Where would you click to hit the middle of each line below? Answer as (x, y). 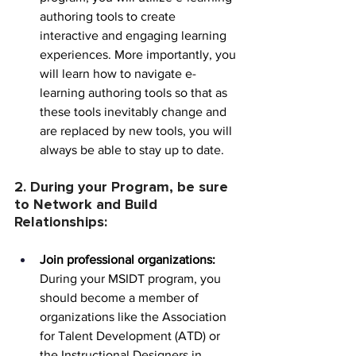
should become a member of (121, 298)
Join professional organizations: (128, 260)
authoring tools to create (109, 17)
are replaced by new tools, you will (137, 131)
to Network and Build (88, 205)
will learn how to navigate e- (118, 74)
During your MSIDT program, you (132, 279)
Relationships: (61, 223)
